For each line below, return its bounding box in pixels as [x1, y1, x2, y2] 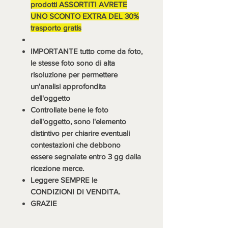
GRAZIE [31, 198, 57, 208]
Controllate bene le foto [31, 105, 108, 114]
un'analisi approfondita [31, 81, 106, 91]
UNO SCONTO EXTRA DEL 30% [31, 11, 139, 20]
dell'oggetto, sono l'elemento [31, 117, 126, 126]
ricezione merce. [31, 163, 84, 173]
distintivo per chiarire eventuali [31, 128, 130, 137]
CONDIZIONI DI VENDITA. [31, 187, 120, 196]
